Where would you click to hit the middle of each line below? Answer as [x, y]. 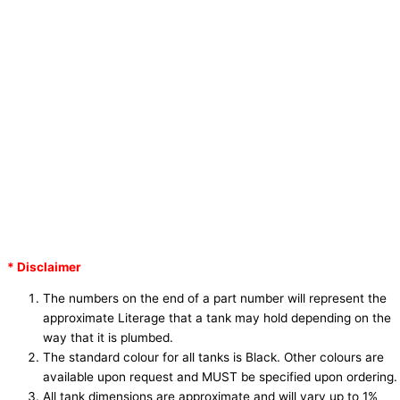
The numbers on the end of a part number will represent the [215, 299]
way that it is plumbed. [108, 338]
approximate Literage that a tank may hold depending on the [217, 318]
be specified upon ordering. [317, 377]
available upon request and [122, 377]
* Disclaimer [44, 267]
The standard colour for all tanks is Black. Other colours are [213, 358]
